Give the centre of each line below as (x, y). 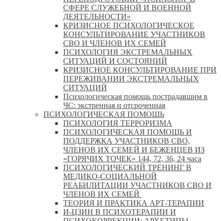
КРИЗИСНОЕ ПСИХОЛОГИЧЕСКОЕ (129, 25)
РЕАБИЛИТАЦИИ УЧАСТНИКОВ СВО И (137, 185)
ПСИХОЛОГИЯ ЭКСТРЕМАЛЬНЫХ (128, 52)
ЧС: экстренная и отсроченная (114, 105)
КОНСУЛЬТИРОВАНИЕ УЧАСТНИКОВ (134, 34)
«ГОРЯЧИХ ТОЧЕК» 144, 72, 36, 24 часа (132, 158)
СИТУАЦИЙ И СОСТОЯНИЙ (115, 61)
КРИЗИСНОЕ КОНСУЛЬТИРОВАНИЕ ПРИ (140, 70)
